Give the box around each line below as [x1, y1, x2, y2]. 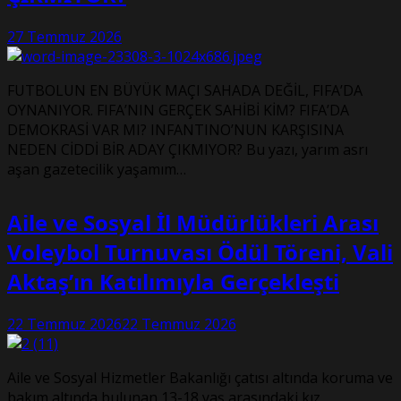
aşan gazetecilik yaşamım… [7, 159, 186, 180]
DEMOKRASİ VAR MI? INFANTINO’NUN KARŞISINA [7, 120, 344, 141]
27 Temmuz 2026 [7, 27, 122, 47]
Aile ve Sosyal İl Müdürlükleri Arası [7, 208, 379, 238]
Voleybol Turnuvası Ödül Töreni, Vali [7, 237, 393, 268]
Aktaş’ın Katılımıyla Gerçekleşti [7, 267, 339, 297]
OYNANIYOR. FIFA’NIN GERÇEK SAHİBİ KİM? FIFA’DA [7, 100, 349, 121]
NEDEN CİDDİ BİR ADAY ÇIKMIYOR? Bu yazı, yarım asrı [7, 140, 368, 160]
